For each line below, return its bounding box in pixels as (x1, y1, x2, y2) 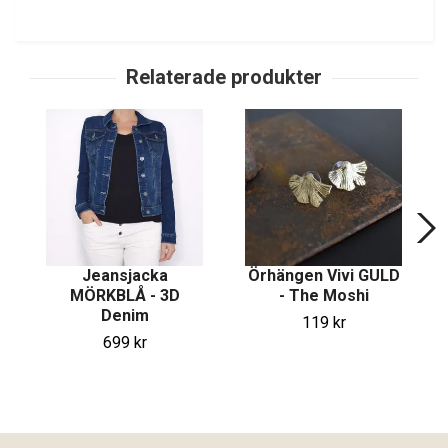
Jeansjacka (81, 266, 168, 286)
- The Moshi (278, 286, 369, 306)
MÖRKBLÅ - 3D (69, 286, 180, 306)
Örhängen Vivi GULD (247, 266, 400, 286)
